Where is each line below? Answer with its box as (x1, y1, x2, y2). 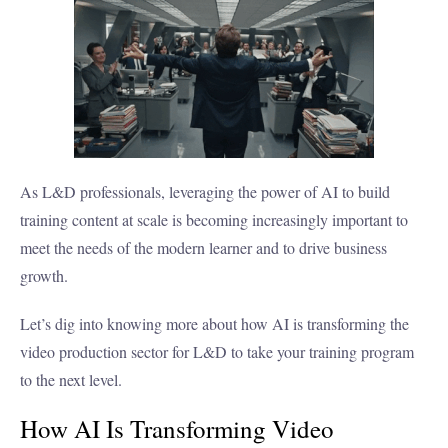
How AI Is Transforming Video (20, 412, 334, 446)
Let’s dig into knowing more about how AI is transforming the (20, 313, 409, 335)
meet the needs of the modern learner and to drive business (20, 237, 387, 259)
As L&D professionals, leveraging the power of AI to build (20, 181, 390, 203)
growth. (20, 265, 73, 287)
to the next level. (20, 369, 122, 391)
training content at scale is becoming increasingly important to (20, 209, 408, 231)
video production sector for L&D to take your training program (20, 341, 414, 363)
